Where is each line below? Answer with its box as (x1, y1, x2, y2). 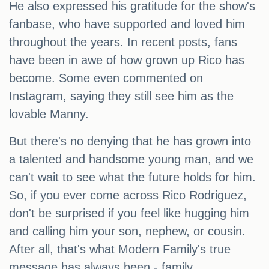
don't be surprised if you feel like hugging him (9, 207, 249, 220)
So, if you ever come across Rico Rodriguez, (9, 189, 247, 202)
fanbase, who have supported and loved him (9, 17, 245, 31)
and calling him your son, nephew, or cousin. (9, 225, 246, 238)
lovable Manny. (9, 107, 89, 121)
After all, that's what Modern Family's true (9, 243, 231, 256)
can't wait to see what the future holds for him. (9, 171, 256, 184)
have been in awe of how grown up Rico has (9, 53, 244, 67)
